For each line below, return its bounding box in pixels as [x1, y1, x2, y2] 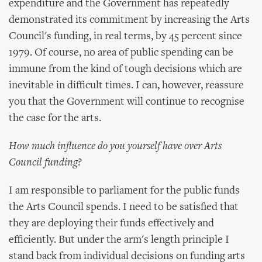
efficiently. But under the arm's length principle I [9, 235, 229, 246]
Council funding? [9, 157, 82, 168]
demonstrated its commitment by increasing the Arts [9, 15, 250, 26]
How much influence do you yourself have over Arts [9, 141, 222, 152]
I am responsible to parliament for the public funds [9, 185, 240, 196]
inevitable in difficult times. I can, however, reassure [9, 80, 244, 91]
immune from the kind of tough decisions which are [9, 64, 242, 75]
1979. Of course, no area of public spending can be [9, 47, 233, 58]
